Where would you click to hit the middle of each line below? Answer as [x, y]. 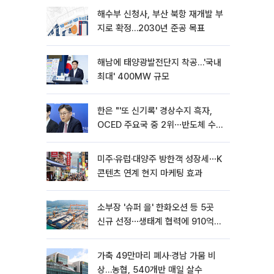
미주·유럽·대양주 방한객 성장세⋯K [160, 159]
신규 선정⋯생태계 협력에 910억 [156, 221]
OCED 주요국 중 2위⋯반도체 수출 [161, 125]
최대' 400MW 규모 [133, 76]
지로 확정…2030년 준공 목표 [151, 28]
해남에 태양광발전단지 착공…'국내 [159, 62]
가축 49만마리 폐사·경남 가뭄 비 [157, 256]
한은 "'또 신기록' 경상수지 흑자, [155, 111]
